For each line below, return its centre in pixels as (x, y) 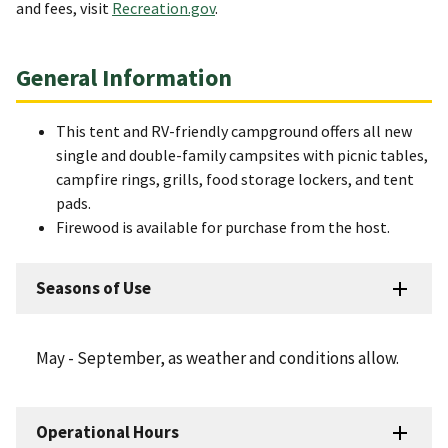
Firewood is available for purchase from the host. (223, 227)
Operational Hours (107, 432)
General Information (124, 78)
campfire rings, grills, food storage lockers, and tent (235, 179)
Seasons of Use (93, 288)
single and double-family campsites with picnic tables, (242, 155)
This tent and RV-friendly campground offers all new (234, 131)
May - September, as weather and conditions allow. (219, 358)
